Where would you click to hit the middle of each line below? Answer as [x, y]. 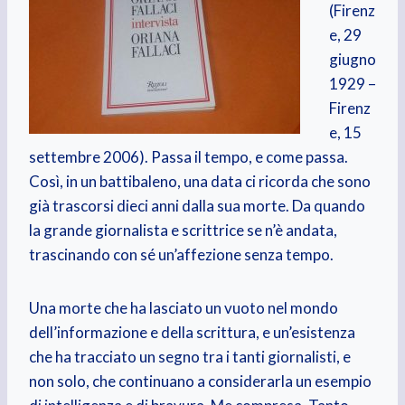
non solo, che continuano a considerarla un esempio [200, 381]
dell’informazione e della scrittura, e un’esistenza [192, 333]
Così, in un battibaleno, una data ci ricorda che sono [199, 182]
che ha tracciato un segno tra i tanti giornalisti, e [189, 357]
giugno [352, 60]
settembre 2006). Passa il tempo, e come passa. [188, 157]
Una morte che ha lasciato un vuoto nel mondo [183, 308]
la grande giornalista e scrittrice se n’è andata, [183, 231]
